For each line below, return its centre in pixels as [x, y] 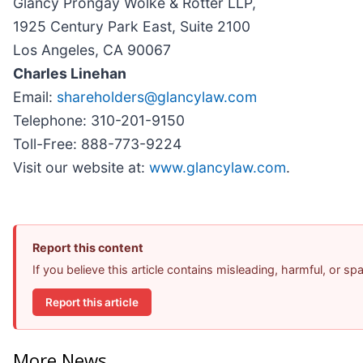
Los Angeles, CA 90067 [92, 50]
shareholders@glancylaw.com [157, 97]
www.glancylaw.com [218, 168]
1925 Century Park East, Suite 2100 [132, 27]
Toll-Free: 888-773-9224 [97, 144]
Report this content [88, 248]
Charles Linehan [70, 74]
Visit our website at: [81, 168]
